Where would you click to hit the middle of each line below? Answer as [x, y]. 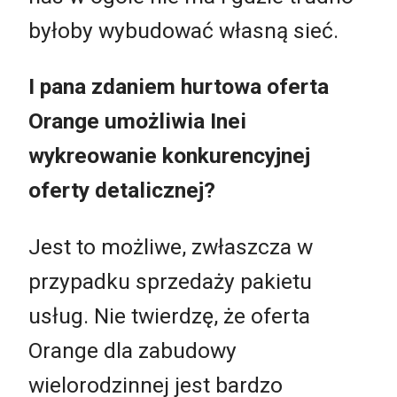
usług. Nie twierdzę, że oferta [169, 315]
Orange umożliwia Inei [137, 121]
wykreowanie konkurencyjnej [169, 156]
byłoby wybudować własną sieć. [183, 30]
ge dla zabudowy [156, 350]
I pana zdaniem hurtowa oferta [179, 87]
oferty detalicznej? [122, 191]
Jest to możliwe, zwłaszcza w [171, 246]
